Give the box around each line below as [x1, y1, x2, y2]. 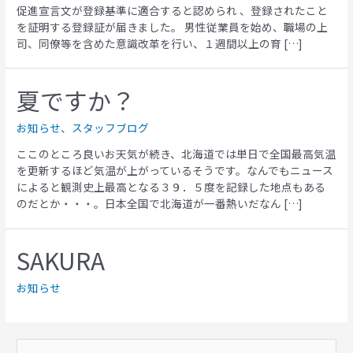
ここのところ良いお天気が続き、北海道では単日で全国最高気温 [17, 146, 336, 162]
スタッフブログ [72, 119, 150, 136]
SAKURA [17, 243, 106, 278]
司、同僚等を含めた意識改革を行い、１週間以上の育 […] [17, 35, 303, 51]
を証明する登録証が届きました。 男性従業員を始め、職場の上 [17, 18, 329, 35]
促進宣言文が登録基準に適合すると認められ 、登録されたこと [17, 2, 329, 18]
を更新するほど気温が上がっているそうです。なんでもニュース [17, 162, 334, 179]
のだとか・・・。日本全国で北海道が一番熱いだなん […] [17, 195, 303, 212]
